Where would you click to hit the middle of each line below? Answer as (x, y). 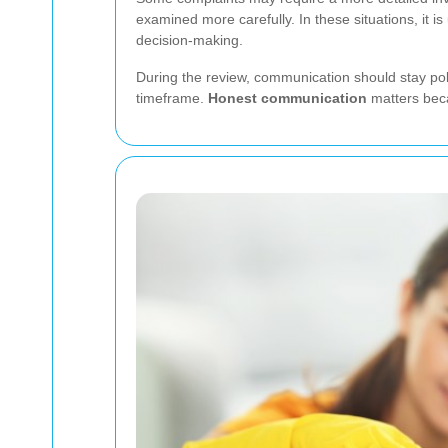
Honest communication (287, 97)
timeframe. (172, 97)
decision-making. (189, 39)
